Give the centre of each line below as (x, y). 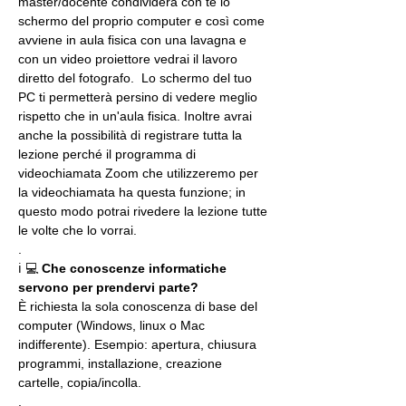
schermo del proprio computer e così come (143, 21)
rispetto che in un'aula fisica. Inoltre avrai (137, 116)
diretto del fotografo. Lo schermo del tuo (137, 78)
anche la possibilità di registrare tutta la (132, 135)
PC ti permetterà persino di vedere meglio (140, 97)
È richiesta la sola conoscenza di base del (140, 306)
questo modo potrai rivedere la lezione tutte (145, 211)
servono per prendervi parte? (108, 287)
